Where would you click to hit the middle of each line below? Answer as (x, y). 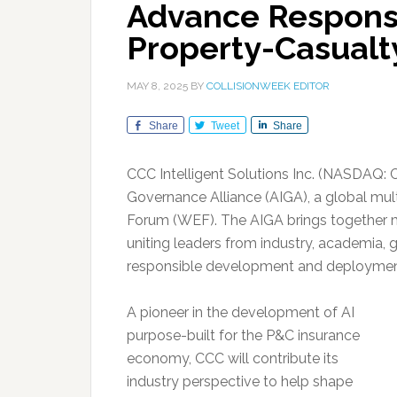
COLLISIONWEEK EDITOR (268, 86)
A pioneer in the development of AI (241, 312)
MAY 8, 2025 (157, 86)
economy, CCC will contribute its (233, 358)
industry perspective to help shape (240, 381)
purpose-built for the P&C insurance (243, 335)
